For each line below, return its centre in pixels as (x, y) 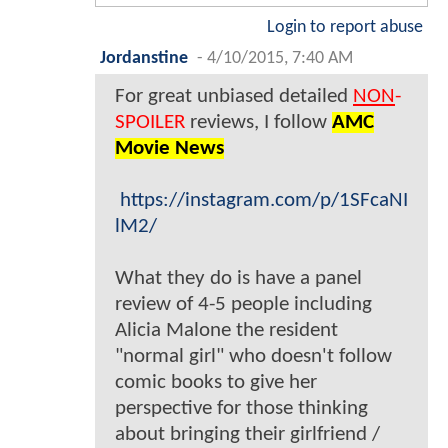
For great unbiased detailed (234, 97)
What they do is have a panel (238, 279)
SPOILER (150, 123)
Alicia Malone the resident (226, 331)
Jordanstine (144, 59)
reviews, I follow (258, 123)
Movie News (169, 149)
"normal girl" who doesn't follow (253, 357)
